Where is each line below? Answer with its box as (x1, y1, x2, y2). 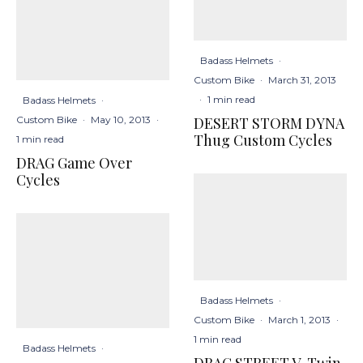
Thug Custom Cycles (194, 130, 332, 150)
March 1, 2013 (268, 313, 331, 326)
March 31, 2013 (268, 73, 336, 86)
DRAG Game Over (16, 152, 132, 173)
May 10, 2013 (91, 113, 151, 126)
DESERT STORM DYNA (194, 113, 344, 133)
